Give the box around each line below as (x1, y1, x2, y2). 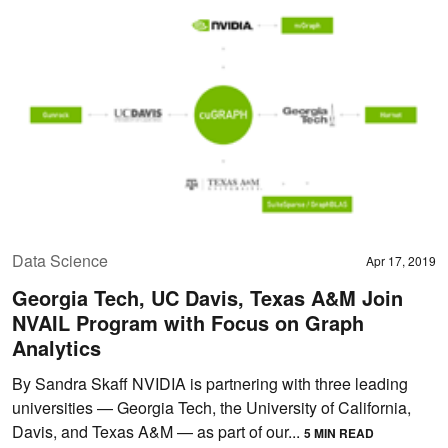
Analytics (12, 332, 101, 362)
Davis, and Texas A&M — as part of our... (12, 419, 304, 443)
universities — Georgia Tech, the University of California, (12, 395, 411, 419)
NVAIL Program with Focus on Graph (12, 307, 364, 337)
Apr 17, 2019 (366, 251, 436, 269)
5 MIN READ (304, 423, 374, 442)
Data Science (12, 248, 108, 272)
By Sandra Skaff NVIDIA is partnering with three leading (12, 371, 408, 395)
